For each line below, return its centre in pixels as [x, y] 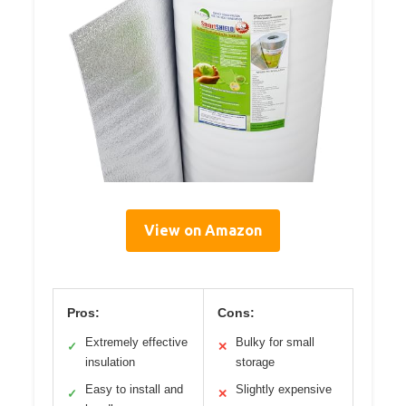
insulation [110, 362]
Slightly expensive [283, 390]
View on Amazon [203, 231]
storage [255, 362]
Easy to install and [134, 390]
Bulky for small [275, 343]
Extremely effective [136, 343]
